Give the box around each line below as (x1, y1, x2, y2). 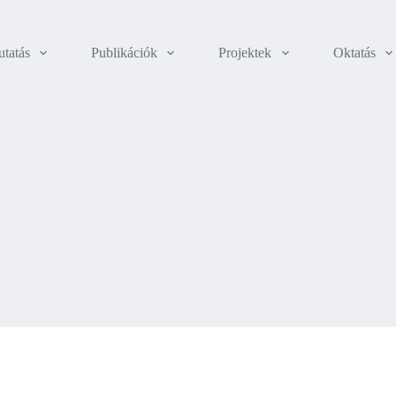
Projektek (218, 45, 272, 60)
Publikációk (91, 45, 158, 60)
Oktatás (332, 45, 376, 60)
